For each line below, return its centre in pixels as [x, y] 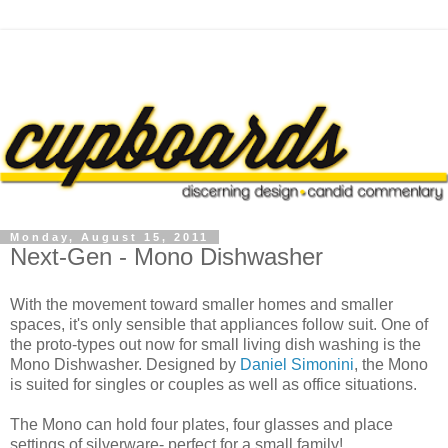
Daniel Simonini [297, 364]
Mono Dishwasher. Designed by [125, 364]
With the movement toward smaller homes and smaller [201, 304]
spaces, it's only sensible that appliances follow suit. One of [219, 324]
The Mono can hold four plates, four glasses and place [201, 424]
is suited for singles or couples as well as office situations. [213, 384]
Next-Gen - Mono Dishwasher [166, 256]
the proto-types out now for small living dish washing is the [215, 344]
